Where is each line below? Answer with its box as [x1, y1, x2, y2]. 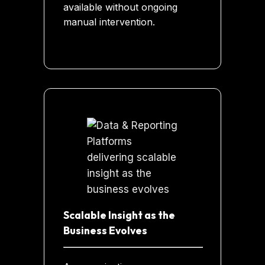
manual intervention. [63, 15, 156, 28]
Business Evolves [63, 223, 148, 237]
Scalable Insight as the [63, 208, 176, 222]
